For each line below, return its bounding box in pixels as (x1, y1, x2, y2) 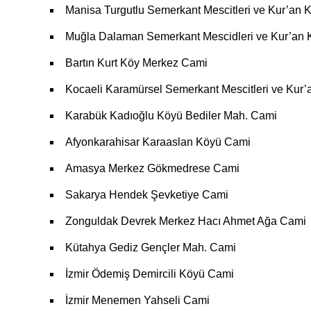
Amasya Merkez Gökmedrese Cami (65, 162, 239, 174)
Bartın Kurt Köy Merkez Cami (65, 56, 208, 69)
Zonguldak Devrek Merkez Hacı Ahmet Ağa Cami (65, 215, 306, 227)
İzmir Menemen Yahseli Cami (65, 294, 210, 306)
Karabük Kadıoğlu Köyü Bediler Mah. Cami (65, 109, 277, 121)
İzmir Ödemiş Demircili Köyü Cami (65, 267, 234, 280)
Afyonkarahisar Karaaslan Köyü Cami (65, 135, 251, 148)
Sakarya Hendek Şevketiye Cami (65, 188, 228, 201)
